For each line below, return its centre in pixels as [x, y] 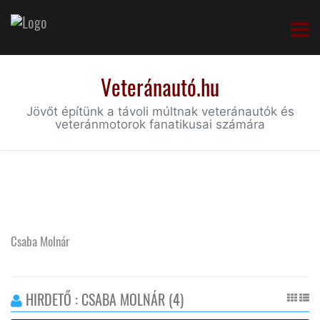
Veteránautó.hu [160, 86]
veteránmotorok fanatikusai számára [160, 124]
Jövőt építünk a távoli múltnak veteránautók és [160, 111]
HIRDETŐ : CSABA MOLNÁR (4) [103, 299]
